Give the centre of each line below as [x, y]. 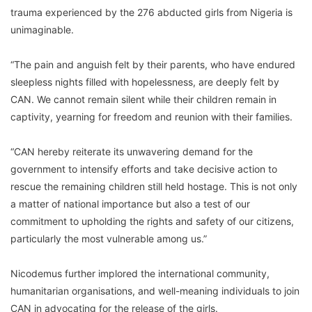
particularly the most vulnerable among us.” [109, 238]
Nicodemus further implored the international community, [140, 273]
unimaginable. [42, 29]
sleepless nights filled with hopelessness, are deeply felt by [145, 81]
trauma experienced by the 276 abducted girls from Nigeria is [151, 12]
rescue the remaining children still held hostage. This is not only [154, 186]
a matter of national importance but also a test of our [130, 203]
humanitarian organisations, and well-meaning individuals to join [155, 290]
